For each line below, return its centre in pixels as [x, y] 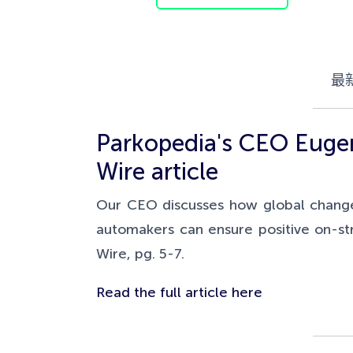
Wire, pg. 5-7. [140, 254]
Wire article [157, 172]
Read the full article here [179, 292]
